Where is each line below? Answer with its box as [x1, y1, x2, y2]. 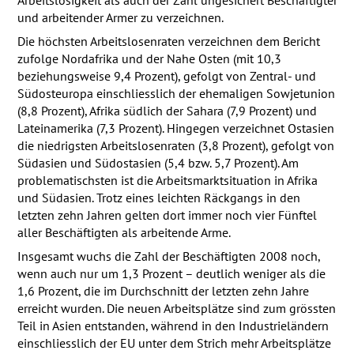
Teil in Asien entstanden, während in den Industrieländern [17, 318, 329, 334]
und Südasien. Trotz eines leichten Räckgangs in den [17, 190, 300, 206]
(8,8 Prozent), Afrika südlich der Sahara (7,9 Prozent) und [17, 103, 317, 119]
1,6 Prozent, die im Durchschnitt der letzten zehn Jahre [17, 283, 309, 299]
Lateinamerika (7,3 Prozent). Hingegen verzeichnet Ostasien [17, 120, 334, 137]
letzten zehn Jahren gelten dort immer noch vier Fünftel [17, 207, 317, 224]
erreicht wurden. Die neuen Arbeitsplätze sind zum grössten [17, 300, 336, 317]
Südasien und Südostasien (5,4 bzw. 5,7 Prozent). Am [17, 155, 299, 171]
